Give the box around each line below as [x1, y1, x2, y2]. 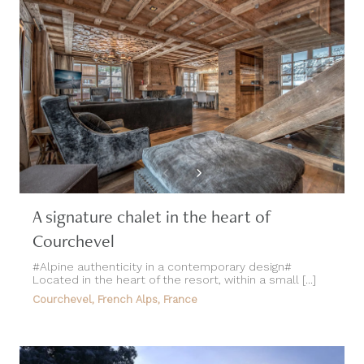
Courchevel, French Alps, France [32, 268, 197, 280]
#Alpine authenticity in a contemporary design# [32, 235, 292, 248]
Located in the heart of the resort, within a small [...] [32, 248, 316, 261]
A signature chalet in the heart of [32, 180, 271, 203]
